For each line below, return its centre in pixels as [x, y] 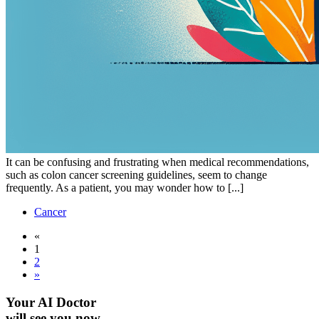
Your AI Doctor [51, 302]
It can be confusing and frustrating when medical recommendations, [157, 162]
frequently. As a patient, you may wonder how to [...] [125, 188]
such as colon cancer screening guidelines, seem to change [136, 175]
